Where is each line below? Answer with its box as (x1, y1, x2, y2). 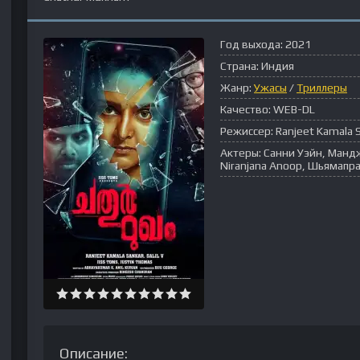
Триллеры (297, 81, 347, 94)
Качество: (220, 103, 271, 116)
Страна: (220, 59, 259, 72)
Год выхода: (220, 38, 283, 51)
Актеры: (220, 146, 261, 159)
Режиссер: (220, 125, 273, 137)
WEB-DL (273, 103, 315, 116)
